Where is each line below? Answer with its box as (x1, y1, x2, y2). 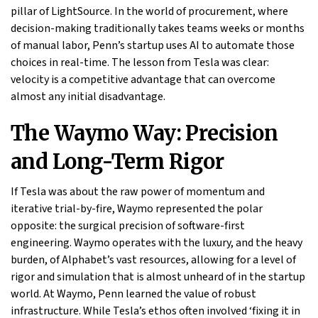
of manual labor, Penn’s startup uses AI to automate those (11, 38, 295, 54)
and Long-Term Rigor (11, 149, 224, 175)
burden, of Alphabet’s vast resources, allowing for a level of (11, 252, 296, 268)
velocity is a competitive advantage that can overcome (11, 72, 275, 88)
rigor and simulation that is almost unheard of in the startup (11, 269, 305, 285)
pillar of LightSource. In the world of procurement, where (11, 4, 288, 20)
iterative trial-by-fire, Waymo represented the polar (11, 201, 263, 217)
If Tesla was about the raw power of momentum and (11, 184, 265, 200)
